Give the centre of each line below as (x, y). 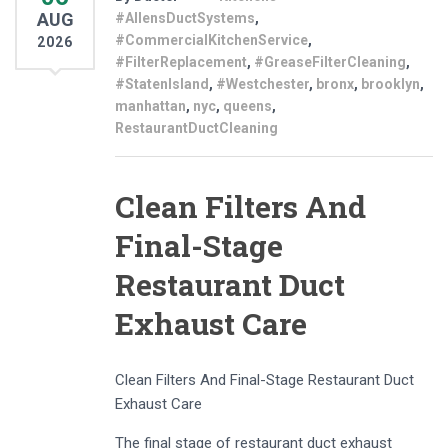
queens (247, 106)
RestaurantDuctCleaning (196, 128)
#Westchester (262, 84)
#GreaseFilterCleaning (330, 62)
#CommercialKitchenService (211, 40)
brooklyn (390, 84)
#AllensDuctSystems (185, 18)
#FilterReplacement (181, 62)
